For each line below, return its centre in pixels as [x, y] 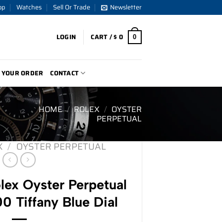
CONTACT [65, 73]
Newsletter [126, 7]
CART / [102, 37]
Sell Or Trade [71, 7]
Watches [29, 7]
